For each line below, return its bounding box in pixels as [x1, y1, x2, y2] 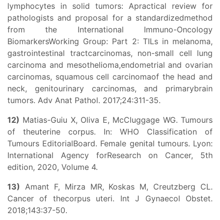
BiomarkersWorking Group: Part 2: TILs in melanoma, [7, 36, 213, 46]
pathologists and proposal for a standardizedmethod [7, 13, 213, 23]
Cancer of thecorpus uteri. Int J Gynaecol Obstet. [7, 193, 213, 203]
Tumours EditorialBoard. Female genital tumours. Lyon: [7, 138, 213, 148]
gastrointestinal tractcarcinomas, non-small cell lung [7, 48, 213, 58]
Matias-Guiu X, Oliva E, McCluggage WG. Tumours [20, 115, 213, 125]
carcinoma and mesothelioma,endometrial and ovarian [7, 60, 213, 70]
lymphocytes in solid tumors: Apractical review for [7, 1, 213, 11]
